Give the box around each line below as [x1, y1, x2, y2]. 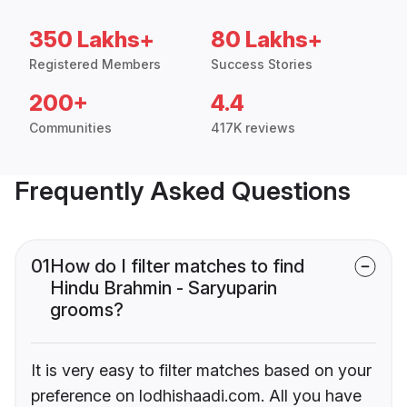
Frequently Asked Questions [15, 175, 351, 207]
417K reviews [211, 120, 295, 136]
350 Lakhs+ [29, 26, 154, 54]
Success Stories [211, 56, 313, 73]
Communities [29, 120, 112, 136]
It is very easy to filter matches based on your [31, 361, 372, 381]
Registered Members [29, 56, 161, 73]
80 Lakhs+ [211, 26, 323, 54]
